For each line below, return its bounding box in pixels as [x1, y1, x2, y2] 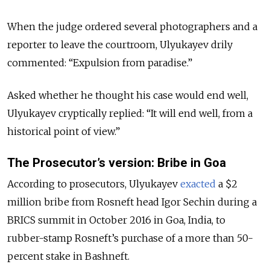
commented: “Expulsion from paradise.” [7, 56, 192, 69]
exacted [180, 178, 216, 190]
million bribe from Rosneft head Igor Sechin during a [7, 196, 257, 209]
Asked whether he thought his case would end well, [7, 89, 248, 101]
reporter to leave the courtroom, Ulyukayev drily [7, 38, 233, 51]
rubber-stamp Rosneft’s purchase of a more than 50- [7, 232, 253, 245]
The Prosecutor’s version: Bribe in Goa [7, 155, 226, 170]
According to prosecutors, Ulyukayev [7, 178, 180, 190]
